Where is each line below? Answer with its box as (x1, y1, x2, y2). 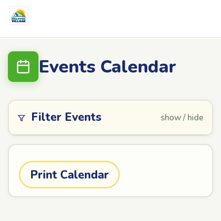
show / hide (161, 111, 203, 123)
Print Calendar (30, 167, 109, 183)
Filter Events (28, 110, 102, 125)
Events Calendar (38, 54, 176, 79)
